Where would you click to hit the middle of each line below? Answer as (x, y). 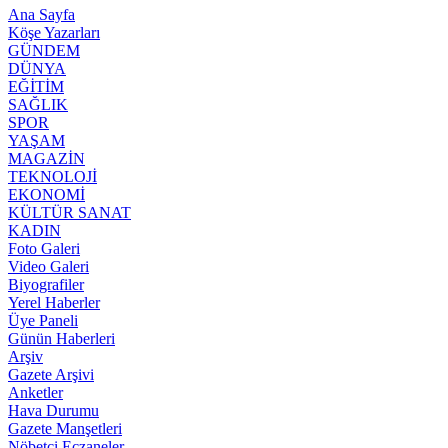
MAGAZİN (46, 158)
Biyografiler (46, 284)
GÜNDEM (44, 50)
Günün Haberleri (61, 338)
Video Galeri (48, 266)
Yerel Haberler (54, 302)
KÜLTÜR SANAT (69, 212)
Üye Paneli (43, 320)
